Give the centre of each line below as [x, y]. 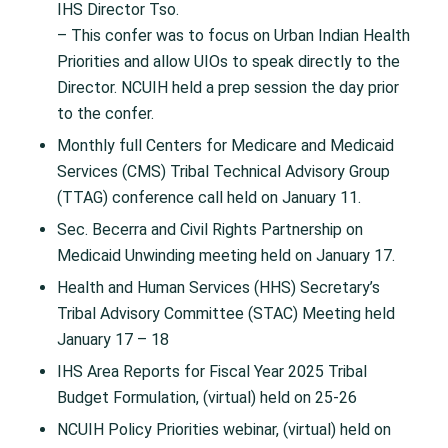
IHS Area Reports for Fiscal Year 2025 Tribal [211, 372]
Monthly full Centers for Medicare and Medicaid [225, 146]
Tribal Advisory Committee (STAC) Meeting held [225, 314]
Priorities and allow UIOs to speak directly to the [228, 62]
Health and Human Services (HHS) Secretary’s [218, 288]
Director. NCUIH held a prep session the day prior [227, 88]
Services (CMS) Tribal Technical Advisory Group [223, 172]
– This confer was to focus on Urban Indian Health [233, 36]
